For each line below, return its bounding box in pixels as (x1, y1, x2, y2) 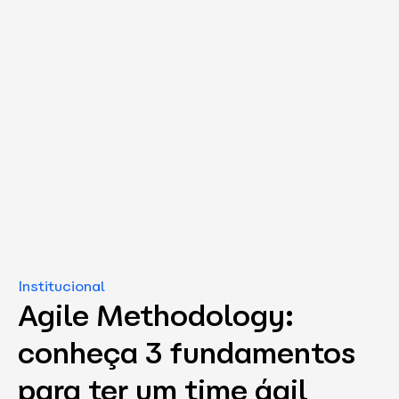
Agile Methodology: (18, 297, 294, 336)
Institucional (18, 277, 105, 297)
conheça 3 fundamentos (18, 335, 355, 373)
